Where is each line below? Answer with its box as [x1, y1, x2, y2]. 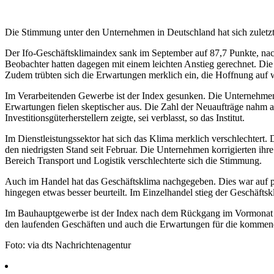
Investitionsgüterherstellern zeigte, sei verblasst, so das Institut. [5, 112, 245, 123]
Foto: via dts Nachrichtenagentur [5, 239, 131, 250]
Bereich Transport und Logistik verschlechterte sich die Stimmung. [5, 155, 262, 166]
